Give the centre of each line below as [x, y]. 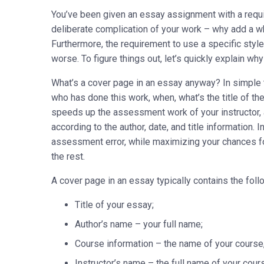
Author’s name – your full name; [139, 224]
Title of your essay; [114, 205]
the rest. [70, 156]
